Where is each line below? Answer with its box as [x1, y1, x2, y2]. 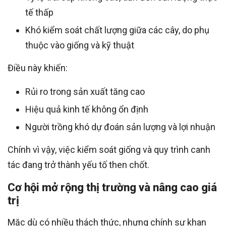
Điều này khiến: [8, 63, 68, 74]
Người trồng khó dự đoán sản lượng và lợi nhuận [25, 122, 215, 133]
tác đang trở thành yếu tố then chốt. [8, 159, 149, 171]
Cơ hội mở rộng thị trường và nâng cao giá [8, 181, 217, 194]
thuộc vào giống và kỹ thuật [25, 40, 134, 51]
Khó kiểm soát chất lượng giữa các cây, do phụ [25, 25, 209, 36]
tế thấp [25, 7, 53, 18]
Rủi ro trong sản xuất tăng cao [25, 86, 145, 97]
